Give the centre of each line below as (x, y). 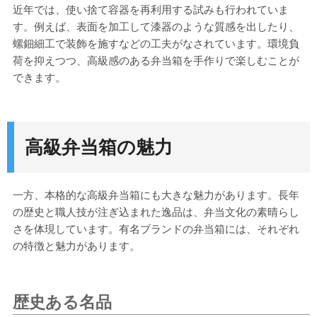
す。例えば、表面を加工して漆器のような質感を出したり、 (156, 27)
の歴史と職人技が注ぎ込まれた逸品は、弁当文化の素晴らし (156, 212)
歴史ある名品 (62, 302)
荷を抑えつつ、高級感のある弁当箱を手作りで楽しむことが (156, 61)
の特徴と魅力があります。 (76, 246)
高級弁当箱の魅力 (99, 148)
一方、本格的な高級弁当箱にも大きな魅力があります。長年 (156, 195)
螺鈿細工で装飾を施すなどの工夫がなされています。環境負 (156, 44)
